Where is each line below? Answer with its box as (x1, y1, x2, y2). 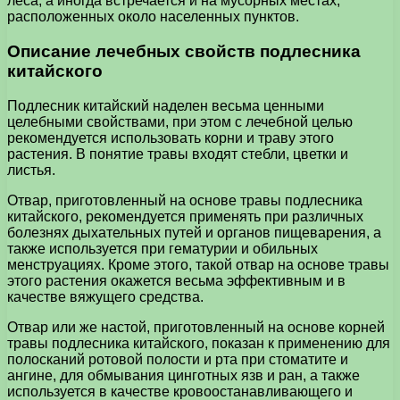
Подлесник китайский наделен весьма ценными (7, 97, 324, 113)
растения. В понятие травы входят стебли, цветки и (7, 146, 348, 162)
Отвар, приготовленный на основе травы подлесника (7, 192, 362, 208)
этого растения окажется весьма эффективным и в (7, 272, 346, 288)
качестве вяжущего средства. (7, 288, 204, 304)
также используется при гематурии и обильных (7, 240, 318, 256)
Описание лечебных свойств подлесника (7, 41, 361, 61)
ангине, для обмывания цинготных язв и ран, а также (7, 367, 360, 383)
